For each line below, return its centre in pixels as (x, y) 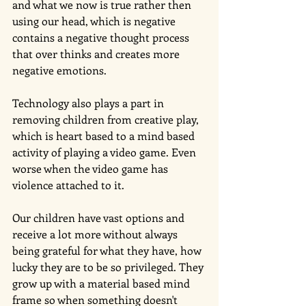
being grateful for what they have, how (108, 250)
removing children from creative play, (107, 119)
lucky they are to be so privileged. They (109, 266)
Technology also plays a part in (89, 102)
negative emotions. (61, 70)
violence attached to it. (68, 184)
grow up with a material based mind (102, 283)
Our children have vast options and (100, 217)
